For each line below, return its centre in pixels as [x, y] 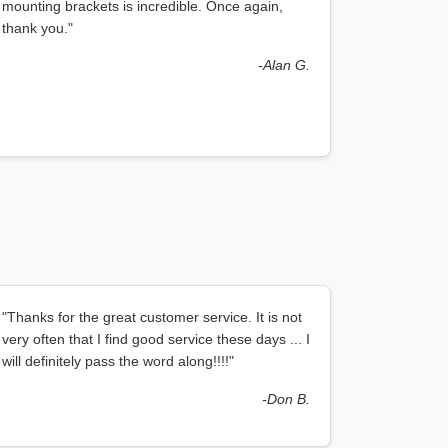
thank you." [37, 28]
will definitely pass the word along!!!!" [118, 361]
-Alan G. [284, 65]
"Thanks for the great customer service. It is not [152, 317]
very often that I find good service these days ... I [156, 339]
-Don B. [286, 399]
